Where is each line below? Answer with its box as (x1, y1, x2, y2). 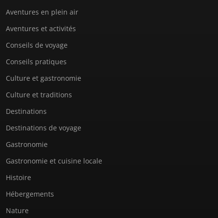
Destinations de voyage (6, 123, 81, 132)
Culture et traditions (6, 90, 72, 99)
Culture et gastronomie (6, 73, 81, 83)
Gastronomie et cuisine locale (6, 156, 102, 165)
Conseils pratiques (6, 56, 67, 66)
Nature (6, 205, 29, 215)
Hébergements (6, 189, 54, 199)
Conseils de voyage (6, 40, 68, 50)
